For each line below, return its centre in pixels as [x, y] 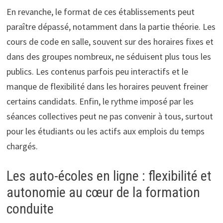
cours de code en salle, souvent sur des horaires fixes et [110, 41]
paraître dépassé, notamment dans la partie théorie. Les [111, 26]
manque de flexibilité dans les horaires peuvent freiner [107, 86]
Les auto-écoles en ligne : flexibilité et [109, 176]
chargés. [22, 146]
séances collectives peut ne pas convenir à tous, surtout [110, 116]
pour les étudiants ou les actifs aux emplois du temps [105, 131]
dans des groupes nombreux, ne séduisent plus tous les [109, 56]
